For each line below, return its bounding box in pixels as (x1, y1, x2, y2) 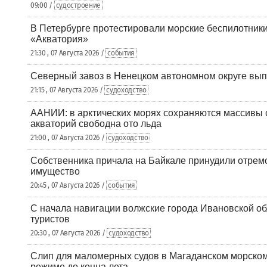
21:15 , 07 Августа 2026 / (30, 86, 105, 94)
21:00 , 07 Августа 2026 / (30, 133, 107, 142)
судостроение (55, 1, 101, 10)
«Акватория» (30, 34, 88, 44)
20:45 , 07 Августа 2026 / (30, 181, 107, 190)
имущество (30, 166, 80, 176)
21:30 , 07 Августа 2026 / (30, 49, 106, 57)
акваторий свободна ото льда (30, 119, 162, 129)
